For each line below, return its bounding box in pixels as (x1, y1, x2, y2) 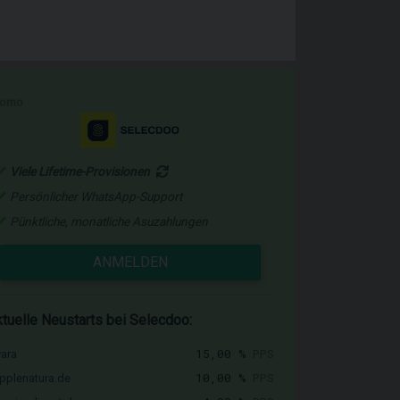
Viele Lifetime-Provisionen (10, 164, 153, 179)
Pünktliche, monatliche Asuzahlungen (10, 214, 208, 229)
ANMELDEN (93, 254, 168, 271)
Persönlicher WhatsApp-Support (10, 189, 182, 204)
